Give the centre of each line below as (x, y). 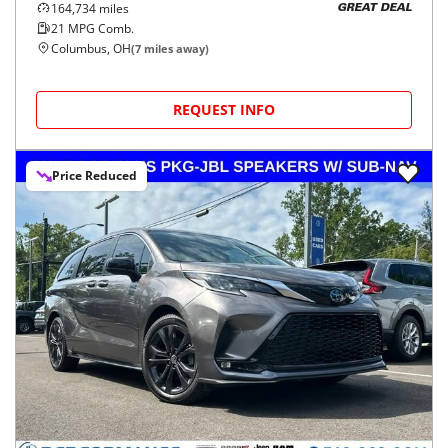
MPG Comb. (99, 28)
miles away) (175, 48)
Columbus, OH (91, 48)
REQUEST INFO (224, 109)
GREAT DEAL (374, 9)
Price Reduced (94, 175)
